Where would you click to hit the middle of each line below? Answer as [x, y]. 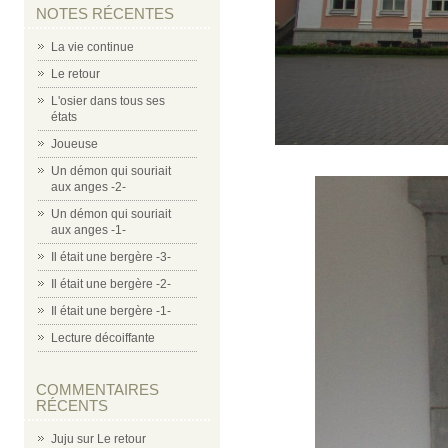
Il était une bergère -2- [111, 284]
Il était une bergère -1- [111, 311]
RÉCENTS [72, 405]
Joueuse [74, 144]
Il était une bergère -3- [111, 257]
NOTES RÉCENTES [105, 13]
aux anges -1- [88, 230]
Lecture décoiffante [103, 338]
